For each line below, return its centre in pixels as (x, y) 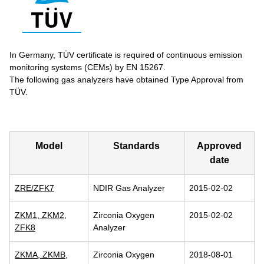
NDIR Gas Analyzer (129, 188)
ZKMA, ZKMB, (41, 255)
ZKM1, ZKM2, (41, 215)
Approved (219, 146)
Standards (136, 146)
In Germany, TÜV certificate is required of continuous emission (126, 55)
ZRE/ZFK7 (34, 188)
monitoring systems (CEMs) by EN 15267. (88, 67)
